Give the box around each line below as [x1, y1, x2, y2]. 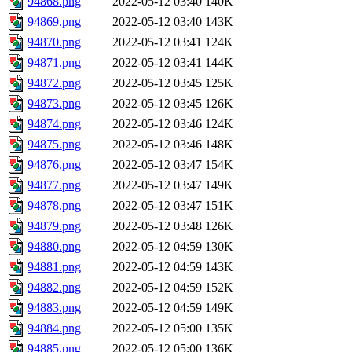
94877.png [27, 178, 81, 192]
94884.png [27, 321, 81, 335]
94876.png [27, 158, 81, 172]
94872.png [27, 76, 81, 90]
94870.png [27, 35, 81, 49]
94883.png [27, 301, 81, 315]
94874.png [27, 117, 81, 131]
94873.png [27, 97, 81, 111]
